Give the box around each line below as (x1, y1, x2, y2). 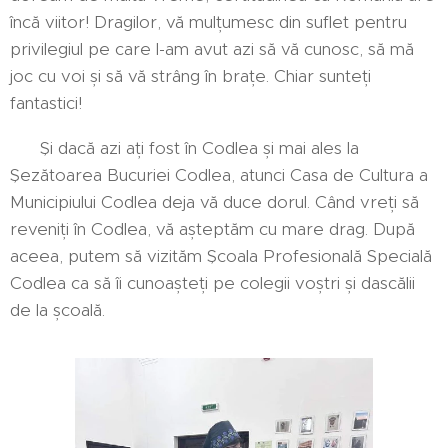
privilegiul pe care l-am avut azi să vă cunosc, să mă (10, 38, 414, 60)
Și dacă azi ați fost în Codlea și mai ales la (10, 137, 359, 159)
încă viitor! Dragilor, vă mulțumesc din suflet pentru (10, 11, 407, 33)
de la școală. (10, 299, 105, 321)
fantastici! (10, 92, 82, 114)
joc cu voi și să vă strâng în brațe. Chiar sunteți (10, 65, 371, 87)
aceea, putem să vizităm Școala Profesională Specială (10, 245, 432, 267)
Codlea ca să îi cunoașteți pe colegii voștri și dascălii (10, 272, 415, 294)
